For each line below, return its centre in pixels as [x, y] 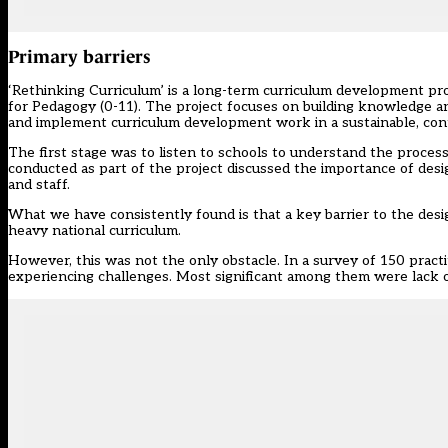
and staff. [39, 185]
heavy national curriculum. [94, 231]
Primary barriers [79, 57]
